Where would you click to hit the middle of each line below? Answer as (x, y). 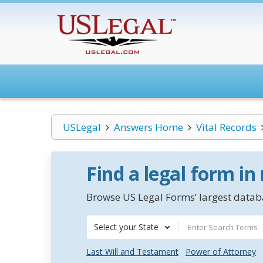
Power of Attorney (221, 252)
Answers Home (148, 127)
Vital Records (226, 127)
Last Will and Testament (132, 252)
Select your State (126, 227)
